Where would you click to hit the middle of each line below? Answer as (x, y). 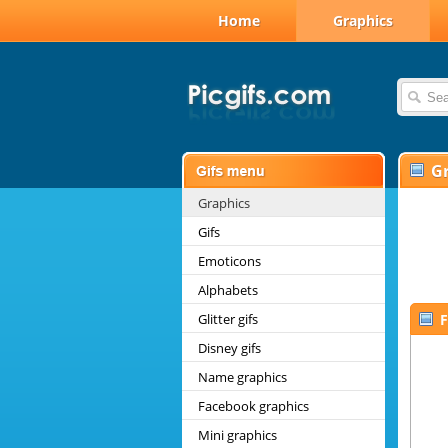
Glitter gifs (228, 319)
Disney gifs (229, 348)
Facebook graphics (253, 406)
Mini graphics (237, 435)
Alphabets (228, 290)
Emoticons (229, 261)
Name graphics (242, 377)
